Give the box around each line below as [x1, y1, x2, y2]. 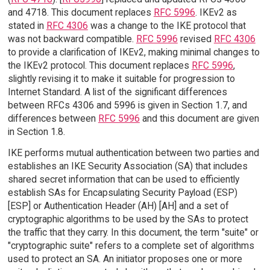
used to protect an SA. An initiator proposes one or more [7, 253, 242, 265]
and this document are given [139, 113, 259, 125]
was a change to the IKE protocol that [87, 20, 246, 32]
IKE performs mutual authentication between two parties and [7, 146, 259, 159]
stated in [7, 20, 46, 32]
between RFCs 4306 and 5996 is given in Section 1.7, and [7, 99, 247, 111]
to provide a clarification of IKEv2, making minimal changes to [7, 46, 260, 58]
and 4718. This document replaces [7, 7, 154, 19]
